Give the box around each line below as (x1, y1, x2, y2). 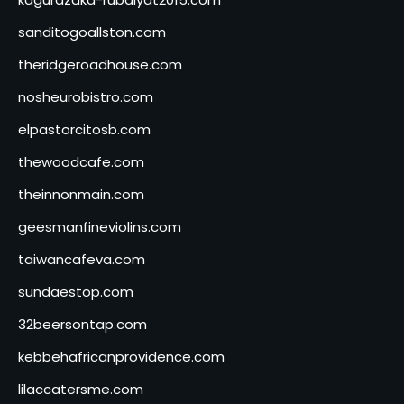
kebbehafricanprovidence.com (18, 346, 225, 366)
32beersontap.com (18, 314, 147, 334)
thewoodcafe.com (18, 151, 144, 171)
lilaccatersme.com (18, 379, 143, 399)
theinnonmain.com (18, 184, 144, 204)
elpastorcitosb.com (18, 119, 151, 139)
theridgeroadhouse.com (18, 54, 182, 74)
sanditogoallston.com (18, 22, 166, 41)
